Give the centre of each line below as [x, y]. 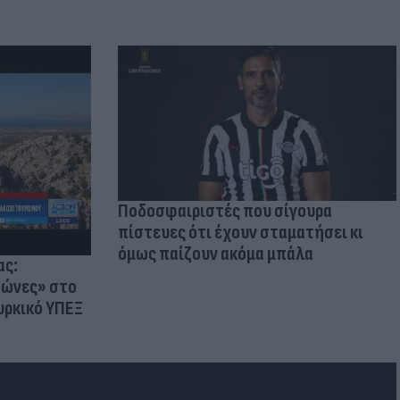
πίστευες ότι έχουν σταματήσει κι [240, 233]
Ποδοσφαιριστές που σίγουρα [225, 212]
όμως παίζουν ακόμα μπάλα [215, 254]
